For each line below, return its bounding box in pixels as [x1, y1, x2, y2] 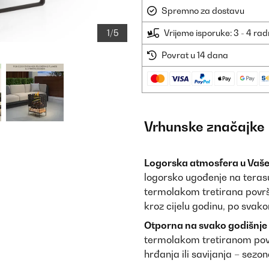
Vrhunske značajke [144, 119, 265, 134]
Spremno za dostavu [162, 5, 244, 16]
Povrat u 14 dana [162, 50, 228, 60]
